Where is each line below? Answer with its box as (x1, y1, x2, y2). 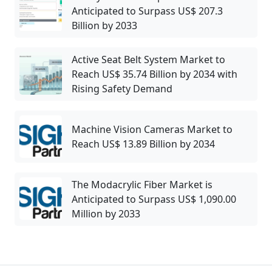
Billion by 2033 (72, 18, 137, 32)
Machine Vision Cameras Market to (72, 122, 233, 136)
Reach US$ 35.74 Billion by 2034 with (72, 67, 237, 81)
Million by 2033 (72, 206, 140, 220)
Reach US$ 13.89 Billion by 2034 (72, 137, 215, 151)
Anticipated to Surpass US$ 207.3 (72, 4, 223, 18)
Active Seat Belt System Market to (72, 52, 225, 66)
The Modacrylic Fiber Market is (72, 177, 212, 191)
